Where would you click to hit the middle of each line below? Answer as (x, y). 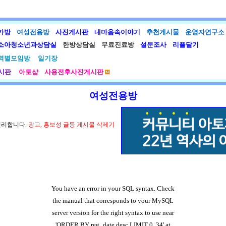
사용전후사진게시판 (74, 72)
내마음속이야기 (116, 32)
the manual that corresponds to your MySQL (113, 201)
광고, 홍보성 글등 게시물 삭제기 (71, 125)
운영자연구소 (203, 32)
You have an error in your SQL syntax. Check (113, 188)
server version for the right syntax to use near (113, 213)
